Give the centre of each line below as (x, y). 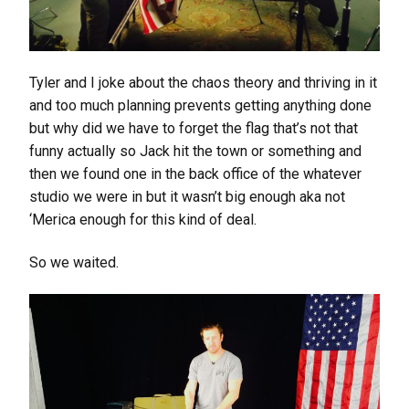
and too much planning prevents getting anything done (200, 106)
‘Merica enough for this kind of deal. (143, 220)
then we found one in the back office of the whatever (195, 174)
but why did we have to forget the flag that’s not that (194, 129)
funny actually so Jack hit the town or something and (195, 152)
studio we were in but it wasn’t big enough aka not (187, 197)
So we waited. (74, 263)
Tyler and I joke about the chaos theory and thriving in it (203, 83)
